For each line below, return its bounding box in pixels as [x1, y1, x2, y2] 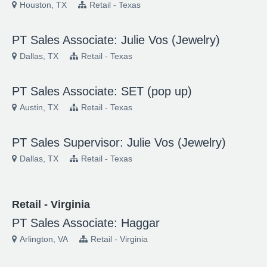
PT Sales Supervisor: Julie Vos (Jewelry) [12, 136, 226, 149]
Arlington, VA [20, 234, 68, 244]
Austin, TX [20, 103, 58, 112]
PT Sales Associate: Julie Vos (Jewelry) [12, 33, 220, 46]
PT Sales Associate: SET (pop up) [12, 85, 192, 98]
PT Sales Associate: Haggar [12, 216, 160, 229]
